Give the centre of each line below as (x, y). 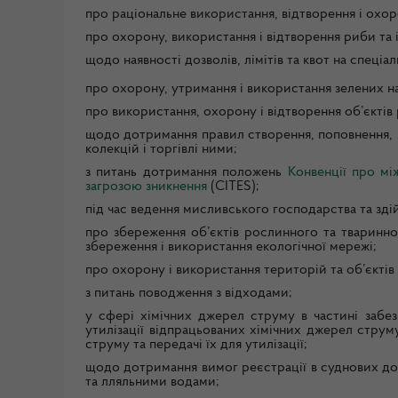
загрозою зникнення (146, 187)
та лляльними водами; (152, 382)
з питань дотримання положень (187, 173)
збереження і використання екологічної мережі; (231, 247)
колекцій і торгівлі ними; (161, 150)
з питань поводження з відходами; (189, 294)
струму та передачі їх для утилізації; (196, 345)
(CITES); (233, 187)
